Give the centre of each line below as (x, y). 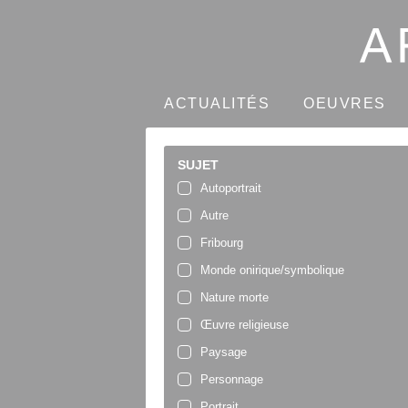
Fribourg (222, 243)
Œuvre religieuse (245, 325)
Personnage (232, 380)
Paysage (224, 352)
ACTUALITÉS (217, 104)
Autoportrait (231, 189)
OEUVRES (345, 104)
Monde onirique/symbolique (272, 270)
